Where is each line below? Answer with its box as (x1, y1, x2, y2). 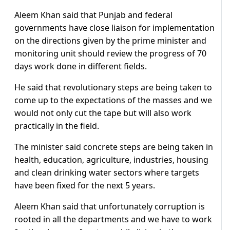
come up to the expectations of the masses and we (14, 94, 212, 106)
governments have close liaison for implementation (14, 22, 215, 34)
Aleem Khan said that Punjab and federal (14, 9, 172, 21)
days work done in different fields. (14, 61, 147, 72)
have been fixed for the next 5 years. (14, 180, 155, 191)
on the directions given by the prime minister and (14, 35, 206, 47)
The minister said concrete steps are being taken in (14, 141, 213, 153)
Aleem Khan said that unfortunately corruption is (14, 201, 205, 213)
